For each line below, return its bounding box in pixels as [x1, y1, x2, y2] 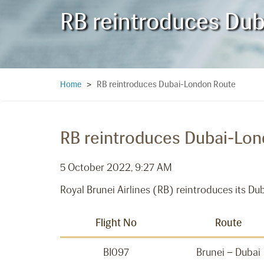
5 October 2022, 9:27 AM [60, 161, 172, 174]
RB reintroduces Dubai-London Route [97, 79, 236, 90]
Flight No [95, 216, 137, 230]
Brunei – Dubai [196, 246, 260, 259]
